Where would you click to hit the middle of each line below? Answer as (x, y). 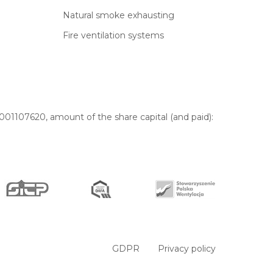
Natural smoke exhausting (119, 15)
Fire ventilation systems (114, 35)
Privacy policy (186, 249)
